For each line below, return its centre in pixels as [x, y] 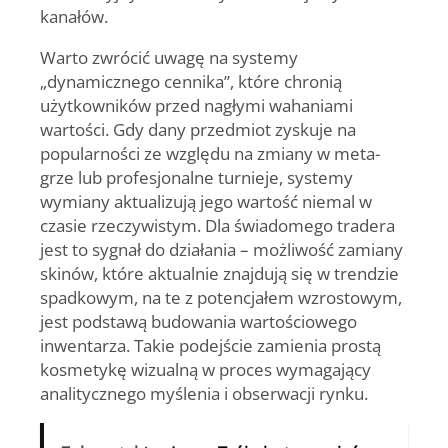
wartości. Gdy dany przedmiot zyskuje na [198, 129]
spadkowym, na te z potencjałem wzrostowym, [221, 297]
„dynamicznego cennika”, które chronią [191, 81]
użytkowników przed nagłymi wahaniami [196, 105]
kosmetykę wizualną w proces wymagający [205, 369]
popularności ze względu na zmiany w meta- [210, 153]
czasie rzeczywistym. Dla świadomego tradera [217, 225]
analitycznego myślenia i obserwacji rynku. [204, 393]
